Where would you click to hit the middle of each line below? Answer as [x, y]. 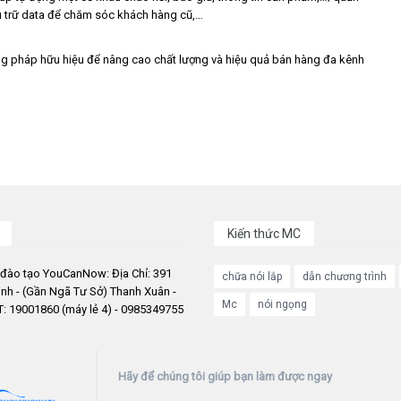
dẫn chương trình [345, 277]
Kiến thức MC [264, 234]
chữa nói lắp [252, 277]
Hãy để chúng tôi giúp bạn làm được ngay [225, 376]
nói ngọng [282, 304]
